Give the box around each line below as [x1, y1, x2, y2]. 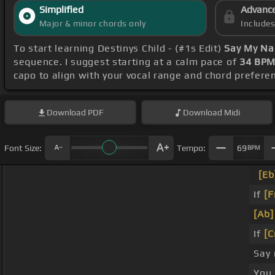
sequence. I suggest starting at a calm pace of [14, 56, 239, 68]
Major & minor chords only [39, 18, 146, 29]
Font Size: [4, 142, 42, 153]
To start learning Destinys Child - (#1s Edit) [14, 42, 225, 55]
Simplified [39, 4, 83, 16]
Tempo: [177, 142, 206, 153]
